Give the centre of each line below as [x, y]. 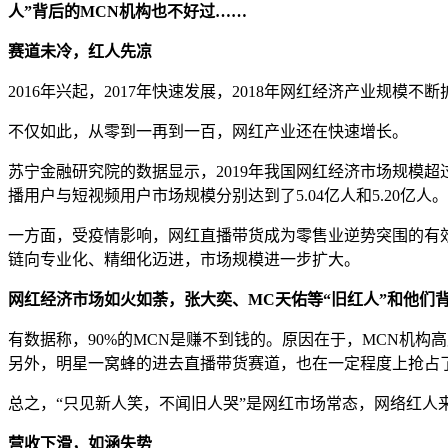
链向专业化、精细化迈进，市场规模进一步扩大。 [184, 259]
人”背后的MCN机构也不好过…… [127, 11]
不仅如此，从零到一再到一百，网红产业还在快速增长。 [208, 131]
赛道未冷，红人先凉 [80, 51]
